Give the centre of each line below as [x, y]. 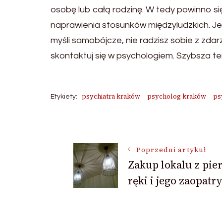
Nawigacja [121, 141]
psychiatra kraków [111, 96]
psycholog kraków [177, 96]
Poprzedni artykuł [171, 150]
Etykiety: [64, 97]
